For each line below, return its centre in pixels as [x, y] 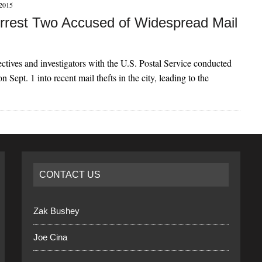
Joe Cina [51, 237]
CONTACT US [70, 175]
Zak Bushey [57, 211]
